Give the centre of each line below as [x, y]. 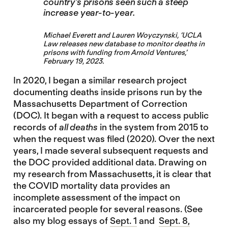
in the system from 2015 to [153, 127]
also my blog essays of [61, 221]
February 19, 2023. [74, 61]
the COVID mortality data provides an [91, 186]
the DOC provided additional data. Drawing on [110, 162]
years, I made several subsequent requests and [110, 151]
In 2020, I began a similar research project [100, 80]
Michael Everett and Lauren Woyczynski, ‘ [113, 35]
